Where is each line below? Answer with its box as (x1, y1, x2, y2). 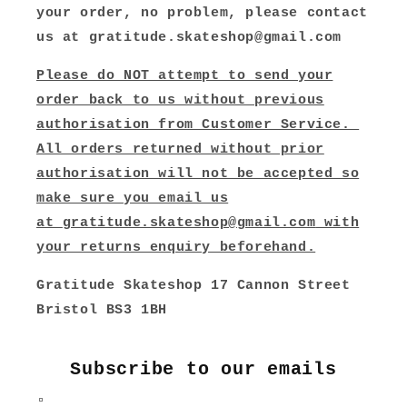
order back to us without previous (36, 93, 324, 108)
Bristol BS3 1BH (36, 303, 167, 318)
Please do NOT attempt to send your (36, 68, 333, 84)
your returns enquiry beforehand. (36, 240, 316, 255)
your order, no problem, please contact (36, 5, 368, 21)
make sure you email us (36, 191, 229, 206)
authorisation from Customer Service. (36, 117, 360, 133)
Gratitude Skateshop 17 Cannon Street (36, 278, 351, 293)
